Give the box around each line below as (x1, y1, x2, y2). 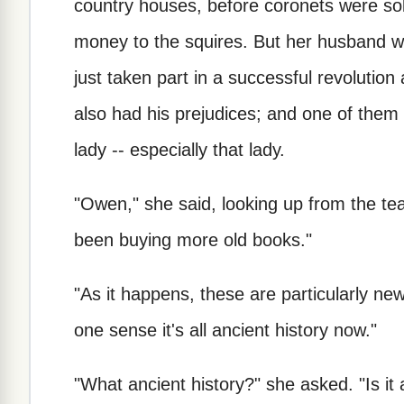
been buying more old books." (74, 229, 312, 250)
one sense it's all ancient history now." (74, 319, 377, 340)
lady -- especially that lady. (74, 139, 285, 160)
